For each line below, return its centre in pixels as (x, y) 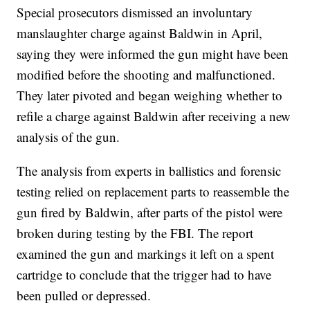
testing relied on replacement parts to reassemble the (153, 192)
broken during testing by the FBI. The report (135, 233)
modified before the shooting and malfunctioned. (146, 75)
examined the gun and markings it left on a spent (146, 254)
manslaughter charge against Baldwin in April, (140, 33)
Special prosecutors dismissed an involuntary (135, 12)
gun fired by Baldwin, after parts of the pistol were (150, 212)
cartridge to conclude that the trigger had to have (144, 275)
